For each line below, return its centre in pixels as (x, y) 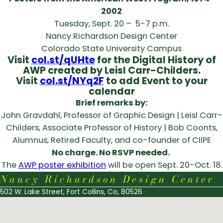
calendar (111, 91)
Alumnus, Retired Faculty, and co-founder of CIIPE (111, 140)
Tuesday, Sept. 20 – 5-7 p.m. (111, 23)
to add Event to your (156, 81)
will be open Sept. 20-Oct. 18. (164, 165)
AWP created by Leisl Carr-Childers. (111, 70)
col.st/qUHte (63, 60)
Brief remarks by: (111, 103)
